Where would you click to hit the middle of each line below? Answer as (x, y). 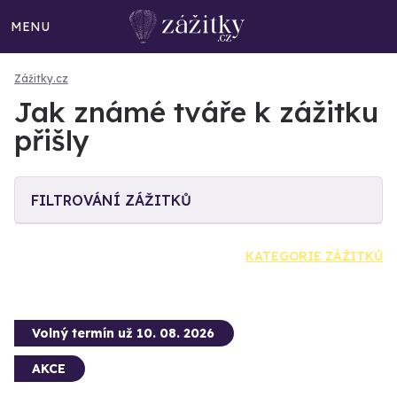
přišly (52, 140)
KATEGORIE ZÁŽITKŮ (314, 256)
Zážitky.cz (41, 78)
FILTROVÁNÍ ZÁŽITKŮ (111, 200)
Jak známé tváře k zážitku (196, 112)
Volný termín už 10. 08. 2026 (123, 333)
